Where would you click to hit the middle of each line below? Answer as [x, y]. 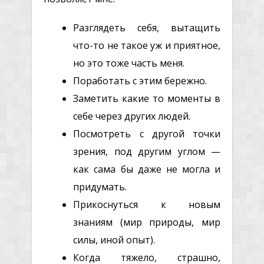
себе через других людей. [132, 116]
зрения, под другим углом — [147, 151]
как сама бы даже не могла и [147, 169]
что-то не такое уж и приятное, [147, 45]
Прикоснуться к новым [147, 204]
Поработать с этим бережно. [140, 80]
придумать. [100, 187]
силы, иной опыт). [114, 240]
